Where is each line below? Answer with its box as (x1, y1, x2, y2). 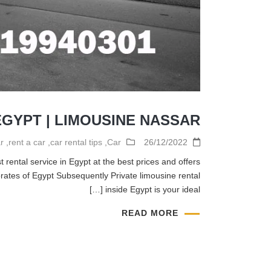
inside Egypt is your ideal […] (105, 184, 200, 194)
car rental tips (50, 137, 102, 147)
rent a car (8, 137, 45, 147)
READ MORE (122, 208, 178, 218)
